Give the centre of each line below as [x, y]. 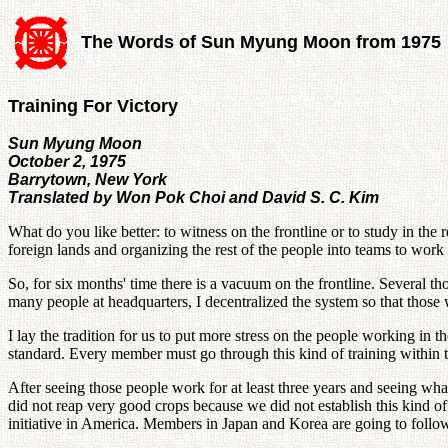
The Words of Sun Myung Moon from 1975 [261, 42]
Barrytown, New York [87, 179]
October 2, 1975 [67, 161]
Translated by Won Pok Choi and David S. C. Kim [193, 197]
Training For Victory [93, 106]
